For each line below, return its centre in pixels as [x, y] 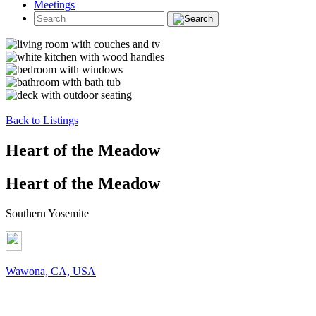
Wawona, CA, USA [51, 271]
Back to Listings [42, 120]
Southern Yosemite [47, 213]
